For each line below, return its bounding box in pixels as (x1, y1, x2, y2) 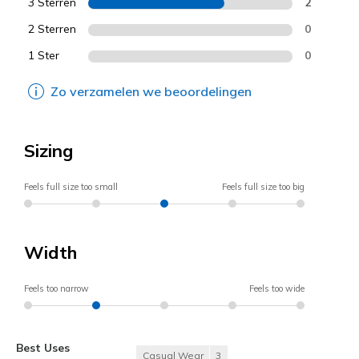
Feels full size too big (222, 180, 305, 192)
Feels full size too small (24, 180, 118, 192)
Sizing (24, 139, 73, 162)
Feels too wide (249, 282, 305, 294)
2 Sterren (28, 21, 76, 36)
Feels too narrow (24, 282, 89, 294)
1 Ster (28, 47, 59, 63)
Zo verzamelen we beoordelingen (50, 83, 252, 99)
